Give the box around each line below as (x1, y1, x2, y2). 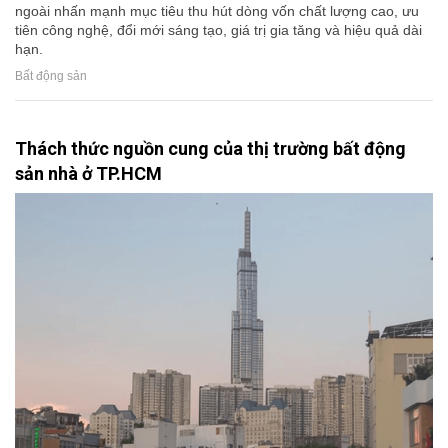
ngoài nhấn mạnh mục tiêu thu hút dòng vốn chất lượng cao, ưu (15, 3, 419, 20)
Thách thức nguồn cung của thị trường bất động (15, 138, 406, 160)
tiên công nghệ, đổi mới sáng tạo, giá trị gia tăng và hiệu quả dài (15, 22, 422, 39)
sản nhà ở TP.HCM (15, 163, 162, 185)
